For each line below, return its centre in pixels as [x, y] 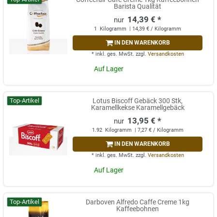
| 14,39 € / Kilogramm [155, 29]
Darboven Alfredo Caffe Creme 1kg [138, 202]
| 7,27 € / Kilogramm [158, 130]
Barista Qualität [138, 7]
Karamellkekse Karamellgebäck [138, 108]
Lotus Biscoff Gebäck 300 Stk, [138, 101]
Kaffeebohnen [138, 209]
